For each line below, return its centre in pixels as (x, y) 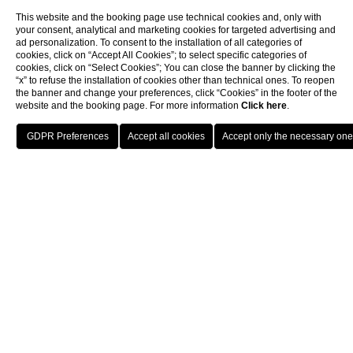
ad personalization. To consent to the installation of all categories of (159, 43)
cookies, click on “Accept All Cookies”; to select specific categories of (161, 55)
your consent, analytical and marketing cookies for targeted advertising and (176, 30)
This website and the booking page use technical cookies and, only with (169, 17)
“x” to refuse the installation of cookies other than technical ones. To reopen (175, 80)
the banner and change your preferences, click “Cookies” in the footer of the (176, 93)
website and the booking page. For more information (128, 106)
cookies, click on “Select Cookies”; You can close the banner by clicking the (176, 68)
